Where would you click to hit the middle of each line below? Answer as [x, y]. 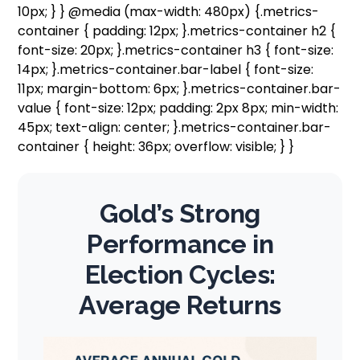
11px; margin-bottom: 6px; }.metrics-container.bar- [180, 88]
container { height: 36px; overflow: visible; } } [156, 146]
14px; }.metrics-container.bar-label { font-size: [166, 69]
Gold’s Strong [180, 213]
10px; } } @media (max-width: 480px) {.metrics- [169, 11]
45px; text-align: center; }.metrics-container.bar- [175, 127]
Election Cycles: [180, 274]
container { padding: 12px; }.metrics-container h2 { [177, 31]
